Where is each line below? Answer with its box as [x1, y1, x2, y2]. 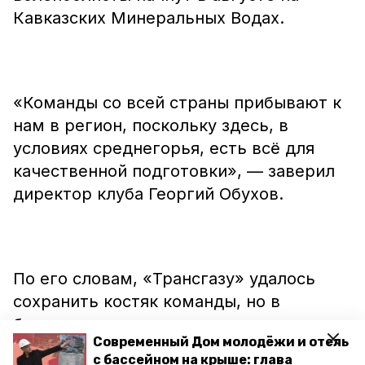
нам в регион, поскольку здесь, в [13, 116, 288, 135]
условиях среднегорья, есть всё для [13, 139, 314, 158]
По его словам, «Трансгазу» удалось [13, 269, 315, 288]
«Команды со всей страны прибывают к [13, 93, 341, 112]
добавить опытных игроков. [13, 337, 244, 357]
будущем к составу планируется [13, 314, 279, 334]
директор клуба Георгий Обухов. [13, 184, 284, 204]
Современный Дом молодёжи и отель [93, 334, 349, 350]
